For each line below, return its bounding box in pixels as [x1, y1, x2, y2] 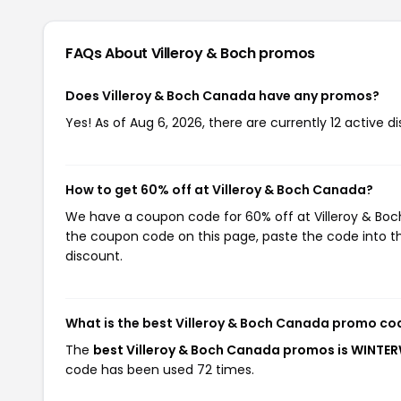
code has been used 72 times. [65, 360, 254, 379]
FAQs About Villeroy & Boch [65, 42, 260, 64]
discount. [65, 246, 123, 265]
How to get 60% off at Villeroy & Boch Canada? [65, 180, 373, 199]
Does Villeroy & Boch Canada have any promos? [65, 86, 380, 105]
